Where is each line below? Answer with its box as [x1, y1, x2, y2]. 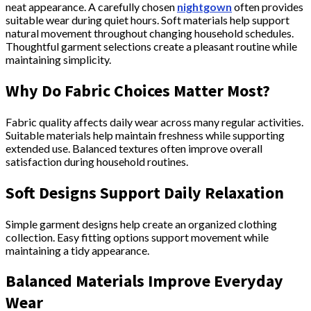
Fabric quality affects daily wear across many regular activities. [6, 115, 303, 128]
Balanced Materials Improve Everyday [6, 270, 283, 292]
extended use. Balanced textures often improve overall [6, 141, 262, 155]
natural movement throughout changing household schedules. [6, 26, 294, 40]
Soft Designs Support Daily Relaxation [6, 181, 284, 203]
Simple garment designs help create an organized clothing [6, 217, 277, 230]
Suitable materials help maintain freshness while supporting [6, 128, 285, 142]
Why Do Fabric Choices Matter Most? [6, 79, 270, 101]
